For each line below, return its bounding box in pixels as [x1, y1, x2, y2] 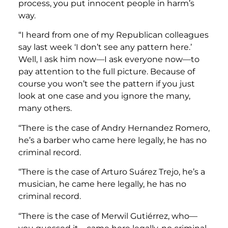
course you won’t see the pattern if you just [18, 79, 195, 89]
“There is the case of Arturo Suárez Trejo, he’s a [18, 167, 205, 177]
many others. [18, 103, 72, 113]
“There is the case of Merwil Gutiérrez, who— [18, 211, 197, 221]
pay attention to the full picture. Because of [18, 67, 195, 77]
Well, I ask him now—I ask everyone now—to [18, 54, 199, 65]
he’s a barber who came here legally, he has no [18, 135, 207, 145]
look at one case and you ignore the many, [18, 91, 190, 101]
